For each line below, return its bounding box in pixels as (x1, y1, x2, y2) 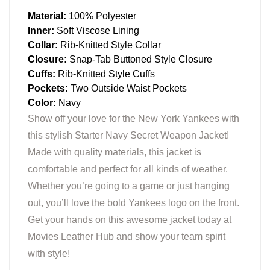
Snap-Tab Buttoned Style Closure (67, 54, 212, 64)
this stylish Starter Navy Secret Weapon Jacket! (28, 130, 229, 140)
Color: (28, 97, 56, 108)
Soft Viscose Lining (54, 25, 139, 36)
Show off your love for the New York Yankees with (28, 113, 239, 124)
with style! (28, 248, 70, 259)
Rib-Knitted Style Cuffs (58, 68, 155, 79)
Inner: (28, 25, 54, 36)
